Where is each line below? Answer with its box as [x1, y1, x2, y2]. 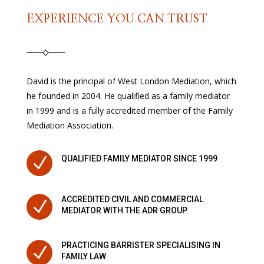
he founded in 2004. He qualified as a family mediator [26, 90, 230, 102]
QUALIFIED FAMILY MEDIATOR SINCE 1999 [61, 154, 217, 164]
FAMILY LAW [61, 252, 106, 262]
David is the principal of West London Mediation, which [26, 75, 236, 87]
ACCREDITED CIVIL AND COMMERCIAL [61, 194, 203, 204]
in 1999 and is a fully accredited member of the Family [26, 105, 233, 117]
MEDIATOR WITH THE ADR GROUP [61, 206, 187, 216]
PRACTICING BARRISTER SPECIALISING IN [61, 240, 220, 250]
